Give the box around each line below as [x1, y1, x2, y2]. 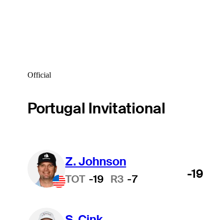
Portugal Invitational [27, 98, 165, 118]
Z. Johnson [65, 153, 126, 169]
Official [27, 71, 51, 80]
